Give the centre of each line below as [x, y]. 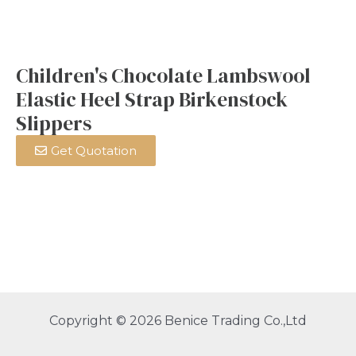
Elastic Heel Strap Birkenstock [152, 99]
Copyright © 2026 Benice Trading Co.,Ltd [178, 320]
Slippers [54, 123]
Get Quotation [94, 151]
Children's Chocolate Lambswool [163, 75]
